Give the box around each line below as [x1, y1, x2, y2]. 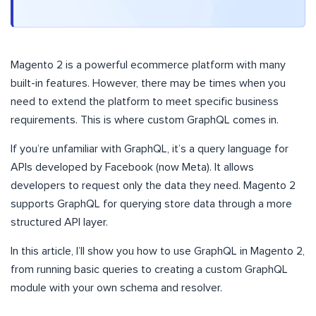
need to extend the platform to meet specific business [11, 96, 279, 108]
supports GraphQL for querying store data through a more [11, 198, 292, 210]
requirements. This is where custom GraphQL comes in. [11, 114, 279, 126]
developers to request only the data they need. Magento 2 [11, 180, 296, 192]
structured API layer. [11, 217, 108, 229]
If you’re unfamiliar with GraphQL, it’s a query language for [11, 143, 288, 155]
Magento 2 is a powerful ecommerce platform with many [11, 59, 286, 71]
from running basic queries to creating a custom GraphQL [11, 264, 288, 276]
